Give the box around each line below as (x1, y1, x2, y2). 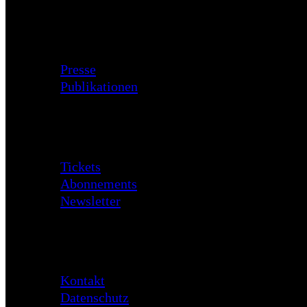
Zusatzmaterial (60, 21, 144, 37)
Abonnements (60, 175, 137, 191)
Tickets (60, 158, 101, 174)
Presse (60, 61, 96, 77)
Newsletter (60, 193, 121, 208)
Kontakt (60, 273, 105, 288)
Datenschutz (60, 290, 129, 306)
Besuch (60, 119, 101, 134)
